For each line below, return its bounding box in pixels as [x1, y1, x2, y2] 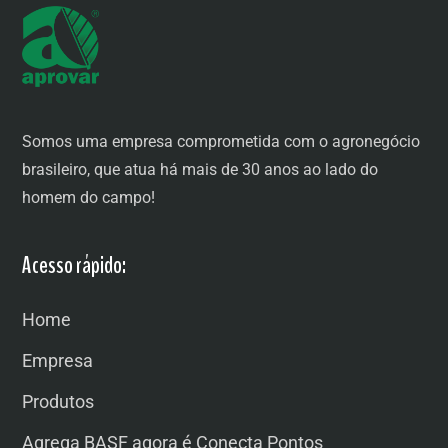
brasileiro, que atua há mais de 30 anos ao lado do [22, 160, 379, 180]
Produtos [22, 391, 95, 413]
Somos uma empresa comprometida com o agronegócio [22, 132, 421, 152]
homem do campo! [22, 188, 156, 208]
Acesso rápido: [22, 249, 127, 282]
